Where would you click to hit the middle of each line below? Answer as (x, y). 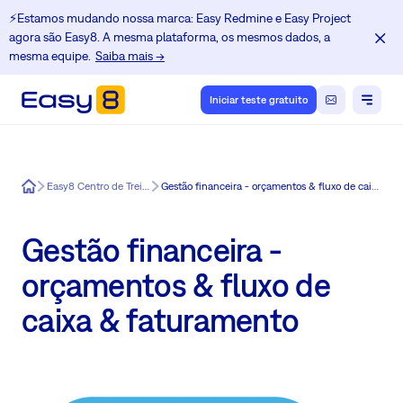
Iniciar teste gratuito (259, 100)
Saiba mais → (130, 56)
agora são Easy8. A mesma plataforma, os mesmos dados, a (170, 37)
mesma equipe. (50, 56)
